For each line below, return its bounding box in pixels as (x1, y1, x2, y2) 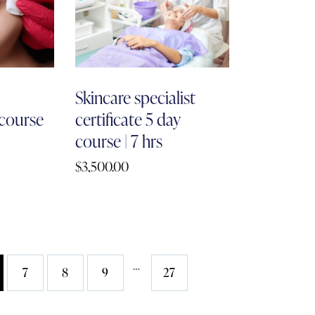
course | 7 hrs (75, 129, 163, 153)
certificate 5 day (75, 108, 181, 131)
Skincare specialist (75, 86, 195, 110)
